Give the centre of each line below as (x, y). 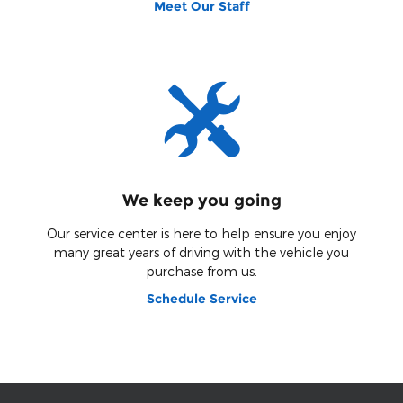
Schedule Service (201, 299)
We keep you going (201, 201)
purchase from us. (201, 272)
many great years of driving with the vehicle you (201, 253)
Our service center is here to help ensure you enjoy (201, 234)
